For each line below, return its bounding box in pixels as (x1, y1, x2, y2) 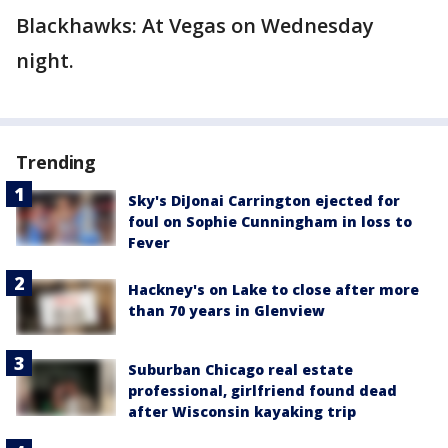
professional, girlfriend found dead (128, 381, 397, 401)
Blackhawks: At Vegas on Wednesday (16, 12, 374, 39)
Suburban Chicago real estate (128, 360, 353, 380)
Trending (16, 150, 97, 174)
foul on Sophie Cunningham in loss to (128, 212, 412, 231)
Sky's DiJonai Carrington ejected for (128, 191, 400, 210)
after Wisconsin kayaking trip (128, 402, 356, 422)
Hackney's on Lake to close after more (128, 280, 419, 299)
